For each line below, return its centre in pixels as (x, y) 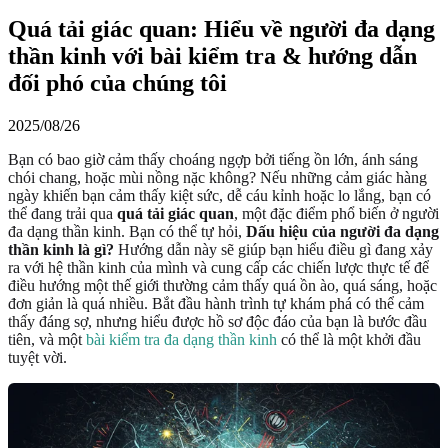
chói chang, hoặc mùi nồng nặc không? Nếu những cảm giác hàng (217, 177)
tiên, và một (47, 339)
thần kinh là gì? (61, 249)
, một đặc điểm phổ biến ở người (336, 213)
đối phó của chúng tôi (117, 82)
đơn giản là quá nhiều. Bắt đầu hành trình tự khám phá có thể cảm (216, 303)
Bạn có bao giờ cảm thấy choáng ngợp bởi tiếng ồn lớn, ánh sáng (213, 159)
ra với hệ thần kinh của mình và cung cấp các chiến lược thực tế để (218, 267)
